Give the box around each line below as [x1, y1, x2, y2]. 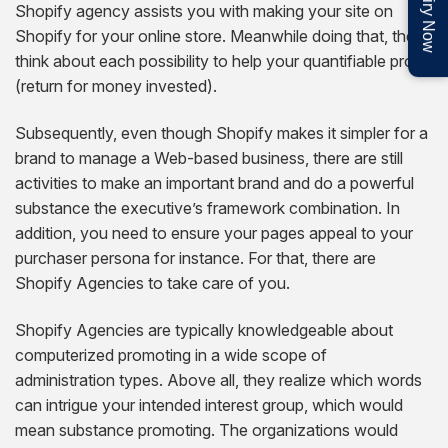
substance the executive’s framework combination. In [15, 197, 400, 218]
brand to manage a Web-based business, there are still [15, 147, 403, 168]
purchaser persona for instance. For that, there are [15, 247, 376, 268]
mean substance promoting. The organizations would [15, 419, 398, 440]
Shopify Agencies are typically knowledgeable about [15, 319, 393, 340]
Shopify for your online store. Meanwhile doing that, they [15, 25, 424, 46]
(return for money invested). [15, 75, 217, 96]
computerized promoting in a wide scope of [15, 344, 327, 365]
